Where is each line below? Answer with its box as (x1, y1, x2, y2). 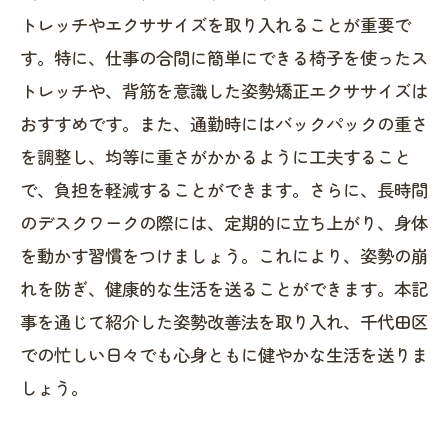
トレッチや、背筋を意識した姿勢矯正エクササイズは (20, 78, 428, 103)
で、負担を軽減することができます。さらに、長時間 (20, 177, 428, 202)
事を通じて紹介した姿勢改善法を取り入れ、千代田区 (20, 309, 428, 334)
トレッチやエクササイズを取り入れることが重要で (20, 12, 411, 37)
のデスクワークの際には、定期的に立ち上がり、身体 (20, 210, 428, 235)
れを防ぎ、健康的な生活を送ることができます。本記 (20, 276, 428, 301)
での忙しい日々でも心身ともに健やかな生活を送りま (20, 342, 428, 367)
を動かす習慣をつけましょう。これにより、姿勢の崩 (20, 243, 428, 268)
